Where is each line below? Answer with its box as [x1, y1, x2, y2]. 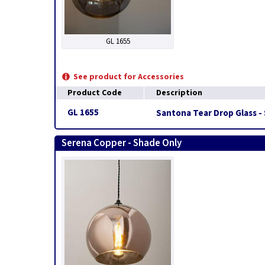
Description [156, 87, 202, 99]
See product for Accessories [73, 71, 184, 83]
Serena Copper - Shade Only [62, 136, 182, 150]
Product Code [67, 87, 122, 99]
